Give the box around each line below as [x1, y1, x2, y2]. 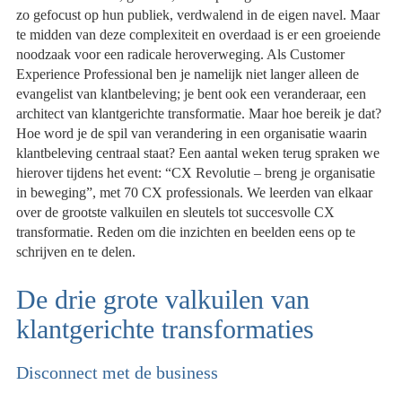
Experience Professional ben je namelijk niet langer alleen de [16, 66, 360, 83]
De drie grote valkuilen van [16, 284, 310, 315]
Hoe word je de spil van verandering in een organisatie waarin [16, 126, 368, 142]
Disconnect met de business [16, 362, 219, 382]
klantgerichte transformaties [16, 314, 315, 345]
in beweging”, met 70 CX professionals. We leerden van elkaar [16, 185, 373, 201]
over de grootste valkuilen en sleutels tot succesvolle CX [16, 205, 336, 221]
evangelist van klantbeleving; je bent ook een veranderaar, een [16, 86, 367, 102]
